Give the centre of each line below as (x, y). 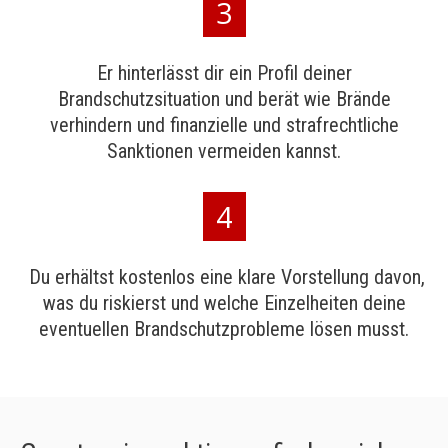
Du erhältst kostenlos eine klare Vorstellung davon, (224, 277)
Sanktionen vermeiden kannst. (224, 151)
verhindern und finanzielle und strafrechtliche (224, 125)
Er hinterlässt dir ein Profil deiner (224, 73)
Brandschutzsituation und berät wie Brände (224, 99)
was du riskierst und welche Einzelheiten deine (224, 303)
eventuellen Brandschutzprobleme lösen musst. (224, 329)
